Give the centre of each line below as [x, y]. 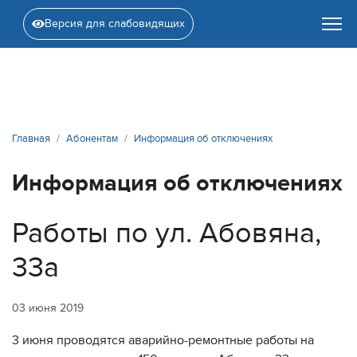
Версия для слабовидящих [114, 24]
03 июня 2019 [48, 308]
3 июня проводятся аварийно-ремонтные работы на [163, 340]
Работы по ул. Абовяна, [167, 233]
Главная [31, 139]
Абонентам [92, 139]
